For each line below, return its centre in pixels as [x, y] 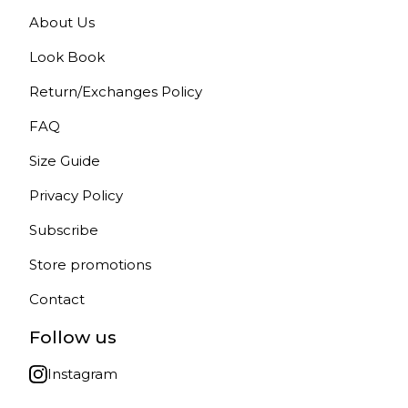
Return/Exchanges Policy [116, 92]
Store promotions [90, 265]
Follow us [73, 337]
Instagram [82, 374]
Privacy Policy [76, 195]
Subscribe [64, 230]
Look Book [67, 57]
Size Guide [65, 161]
